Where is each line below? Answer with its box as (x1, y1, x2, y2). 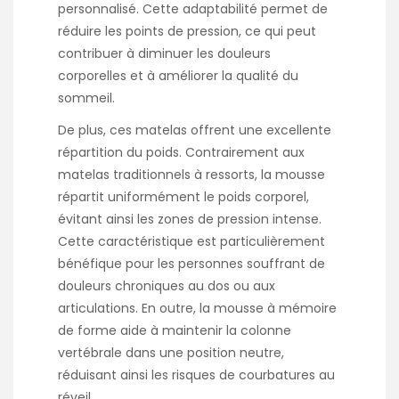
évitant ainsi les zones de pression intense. (58, 209, 322, 228)
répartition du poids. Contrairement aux (58, 142, 305, 161)
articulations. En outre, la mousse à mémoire (58, 298, 337, 317)
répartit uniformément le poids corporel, (58, 187, 309, 206)
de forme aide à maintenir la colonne (58, 321, 291, 339)
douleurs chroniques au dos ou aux (58, 276, 275, 295)
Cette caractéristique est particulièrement (58, 232, 325, 250)
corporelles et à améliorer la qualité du (58, 66, 298, 85)
